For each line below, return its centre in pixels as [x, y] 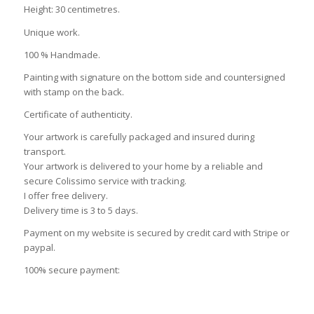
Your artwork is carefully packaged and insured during [139, 136]
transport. [45, 151]
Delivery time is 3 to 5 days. [81, 210]
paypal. [39, 247]
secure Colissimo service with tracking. [105, 180]
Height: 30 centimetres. [71, 9]
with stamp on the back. [74, 91]
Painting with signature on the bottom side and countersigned [154, 77]
